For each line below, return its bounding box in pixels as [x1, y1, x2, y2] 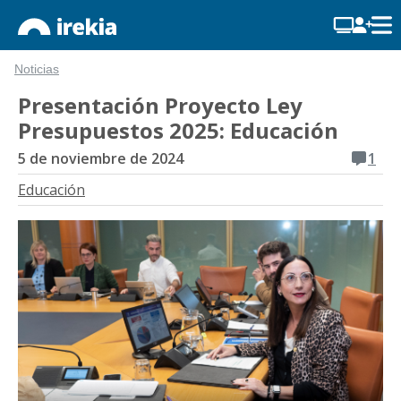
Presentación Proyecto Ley [18, 90, 303, 120]
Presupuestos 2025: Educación [18, 115, 338, 145]
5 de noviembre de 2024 [18, 149, 183, 168]
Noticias [14, 63, 59, 76]
